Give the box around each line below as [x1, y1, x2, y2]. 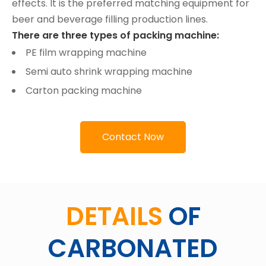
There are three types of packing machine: [12, 28, 219, 42]
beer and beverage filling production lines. [12, 12, 208, 26]
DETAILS [65, 198, 163, 234]
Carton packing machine [26, 83, 142, 97]
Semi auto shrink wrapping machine [26, 64, 192, 78]
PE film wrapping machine [26, 45, 147, 59]
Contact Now [102, 129, 164, 144]
